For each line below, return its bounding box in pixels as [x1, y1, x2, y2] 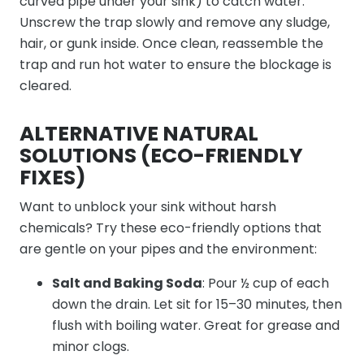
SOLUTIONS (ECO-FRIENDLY [19, 141, 303, 170]
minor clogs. [52, 337, 129, 356]
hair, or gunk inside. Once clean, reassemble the [19, 34, 323, 53]
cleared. [19, 76, 71, 95]
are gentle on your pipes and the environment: [19, 240, 317, 258]
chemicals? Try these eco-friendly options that [19, 219, 322, 237]
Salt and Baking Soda [52, 274, 202, 292]
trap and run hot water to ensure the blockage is [19, 55, 331, 74]
